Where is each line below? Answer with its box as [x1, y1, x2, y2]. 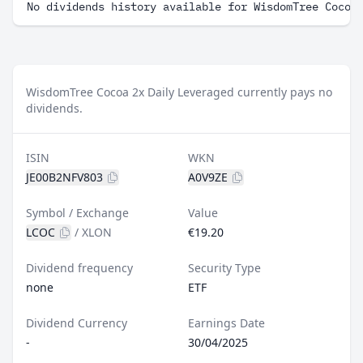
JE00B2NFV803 [26, 169, 103, 185]
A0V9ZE [188, 169, 228, 185]
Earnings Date [188, 315, 265, 331]
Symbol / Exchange [26, 205, 129, 220]
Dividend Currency [26, 315, 127, 331]
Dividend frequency [26, 260, 133, 275]
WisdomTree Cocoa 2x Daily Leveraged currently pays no [26, 84, 332, 100]
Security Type [188, 260, 261, 275]
